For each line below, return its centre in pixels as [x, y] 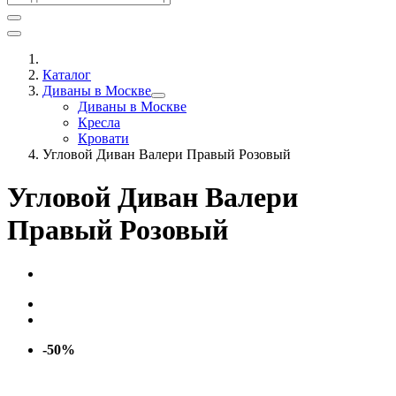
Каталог [67, 75]
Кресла [99, 122]
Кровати [103, 138]
